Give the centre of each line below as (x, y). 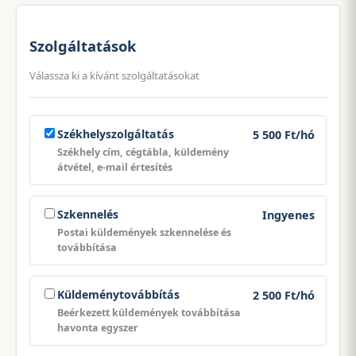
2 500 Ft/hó (284, 295)
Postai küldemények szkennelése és (144, 232)
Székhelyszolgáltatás (116, 133)
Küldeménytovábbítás (118, 294)
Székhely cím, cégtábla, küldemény (143, 152)
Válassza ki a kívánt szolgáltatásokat (114, 75)
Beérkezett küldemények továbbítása (149, 312)
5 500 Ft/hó (284, 134)
